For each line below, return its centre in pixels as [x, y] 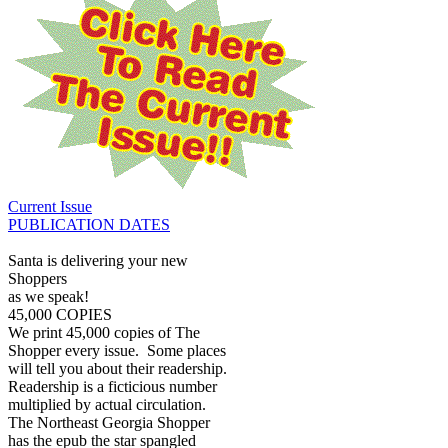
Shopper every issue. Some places [117, 351]
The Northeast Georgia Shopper [109, 423]
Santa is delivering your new [98, 261]
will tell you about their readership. [119, 369]
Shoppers [37, 279]
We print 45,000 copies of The [104, 333]
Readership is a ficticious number [112, 387]
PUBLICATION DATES [89, 225]
